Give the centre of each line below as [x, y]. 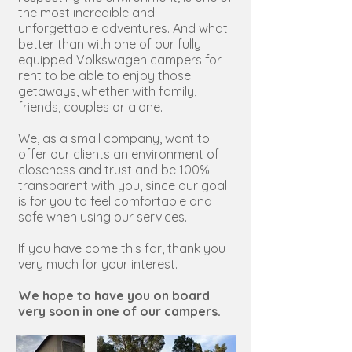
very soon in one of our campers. [119, 311]
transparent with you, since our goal [123, 185]
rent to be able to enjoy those [104, 75]
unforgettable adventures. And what [123, 28]
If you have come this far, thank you [122, 248]
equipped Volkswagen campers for [120, 60]
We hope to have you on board [114, 295]
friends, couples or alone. [90, 107]
